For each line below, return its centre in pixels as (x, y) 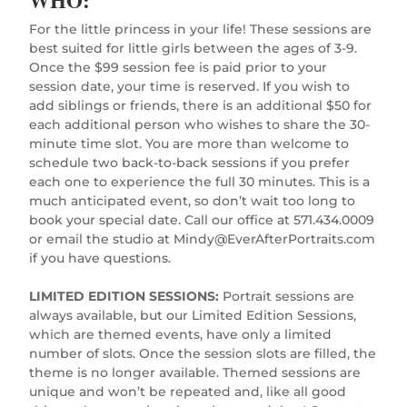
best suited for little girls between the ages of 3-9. (194, 48)
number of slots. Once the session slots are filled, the (203, 353)
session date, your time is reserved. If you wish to (190, 86)
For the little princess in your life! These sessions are (201, 29)
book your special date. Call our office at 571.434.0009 (202, 219)
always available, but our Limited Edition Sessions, (193, 315)
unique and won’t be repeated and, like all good (188, 391)
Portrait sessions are (289, 296)
